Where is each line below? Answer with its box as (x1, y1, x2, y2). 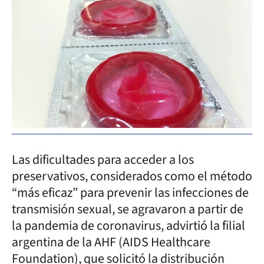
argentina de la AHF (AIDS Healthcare (12, 232, 210, 252)
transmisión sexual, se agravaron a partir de (12, 199, 243, 219)
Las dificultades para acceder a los (12, 150, 194, 169)
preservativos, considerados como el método (12, 166, 252, 186)
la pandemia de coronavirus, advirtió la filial (12, 216, 245, 235)
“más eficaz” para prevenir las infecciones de (12, 183, 249, 202)
